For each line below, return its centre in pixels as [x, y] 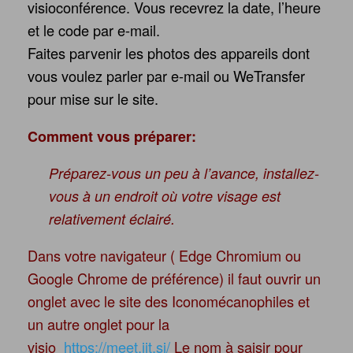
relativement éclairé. [112, 219]
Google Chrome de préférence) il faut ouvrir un [174, 279]
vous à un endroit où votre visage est [165, 196]
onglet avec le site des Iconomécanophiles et [169, 301]
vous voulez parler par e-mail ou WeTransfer [166, 75]
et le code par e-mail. [94, 30]
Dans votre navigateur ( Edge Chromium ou [164, 256]
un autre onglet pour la [98, 324]
